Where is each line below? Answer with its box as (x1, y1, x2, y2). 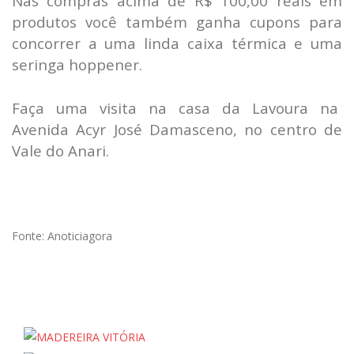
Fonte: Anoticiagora (12, 228, 112, 244)
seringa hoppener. (12, 55, 142, 75)
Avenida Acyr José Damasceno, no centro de (12, 119, 342, 140)
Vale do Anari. (12, 141, 109, 161)
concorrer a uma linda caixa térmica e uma (12, 33, 342, 54)
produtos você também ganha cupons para (12, 12, 342, 32)
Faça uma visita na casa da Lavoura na (12, 98, 342, 119)
